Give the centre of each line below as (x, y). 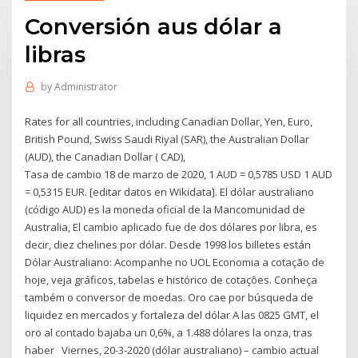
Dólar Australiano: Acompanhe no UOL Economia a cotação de (175, 262)
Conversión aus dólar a (154, 26)
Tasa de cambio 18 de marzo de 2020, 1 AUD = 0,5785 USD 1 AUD (179, 174)
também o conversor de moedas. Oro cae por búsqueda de (169, 297)
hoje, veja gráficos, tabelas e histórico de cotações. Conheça (171, 279)
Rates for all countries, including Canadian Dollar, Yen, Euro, (169, 121)
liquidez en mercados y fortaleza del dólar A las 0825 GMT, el (172, 314)
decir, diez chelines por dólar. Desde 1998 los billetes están (171, 244)
